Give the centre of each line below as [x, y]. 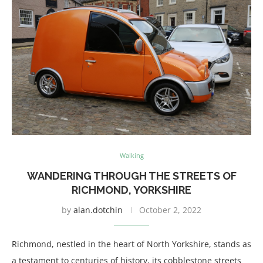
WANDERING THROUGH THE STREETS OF [131, 176]
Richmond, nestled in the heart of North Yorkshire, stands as [131, 244]
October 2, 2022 [170, 210]
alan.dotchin [98, 210]
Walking [131, 155]
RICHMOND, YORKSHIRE [131, 190]
